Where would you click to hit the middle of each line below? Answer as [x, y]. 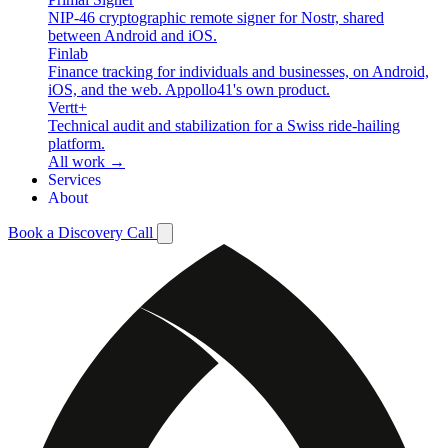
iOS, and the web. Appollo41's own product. [189, 90]
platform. [76, 144]
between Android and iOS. [132, 36]
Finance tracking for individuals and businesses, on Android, [238, 72]
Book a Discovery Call [82, 233]
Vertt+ [67, 108]
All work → [86, 162]
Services [74, 180]
